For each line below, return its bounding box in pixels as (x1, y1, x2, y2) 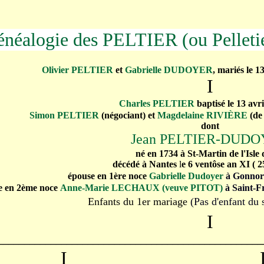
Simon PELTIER (29, 110, 99, 120)
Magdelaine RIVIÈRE (157, 110, 247, 120)
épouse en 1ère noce (67, 171, 147, 181)
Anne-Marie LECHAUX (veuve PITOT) (60, 183, 223, 193)
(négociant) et (99, 110, 157, 120)
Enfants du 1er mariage (88, 196, 187, 207)
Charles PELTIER (119, 98, 197, 108)
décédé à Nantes (113, 159, 177, 169)
